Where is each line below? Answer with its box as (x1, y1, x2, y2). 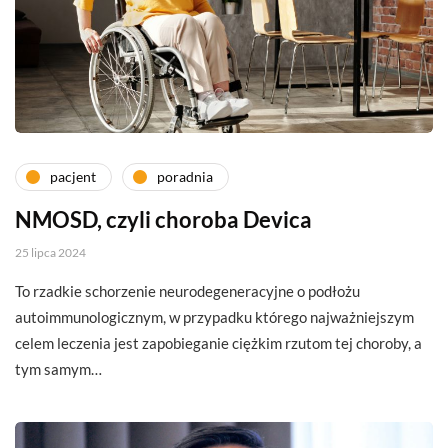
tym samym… (15, 359, 102, 378)
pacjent (50, 168, 96, 186)
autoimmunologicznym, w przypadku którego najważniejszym (15, 307, 414, 326)
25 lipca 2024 (15, 244, 86, 260)
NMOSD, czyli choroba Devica (15, 205, 312, 233)
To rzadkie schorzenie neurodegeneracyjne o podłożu (15, 281, 360, 300)
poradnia (157, 168, 213, 186)
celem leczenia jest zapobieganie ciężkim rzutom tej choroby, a (15, 333, 422, 352)
